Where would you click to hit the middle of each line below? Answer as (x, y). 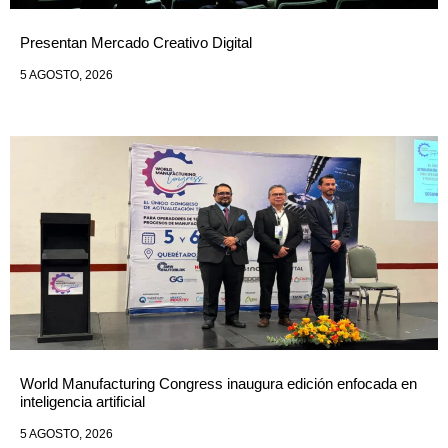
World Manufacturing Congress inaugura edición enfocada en (218, 383)
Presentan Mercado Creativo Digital (136, 42)
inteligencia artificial (82, 401)
